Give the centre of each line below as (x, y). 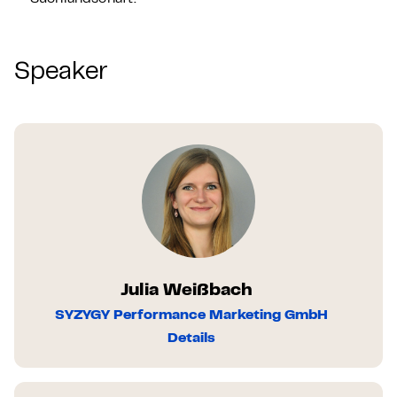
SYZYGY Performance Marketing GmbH (191, 315)
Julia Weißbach (186, 291)
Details (191, 339)
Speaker (61, 73)
